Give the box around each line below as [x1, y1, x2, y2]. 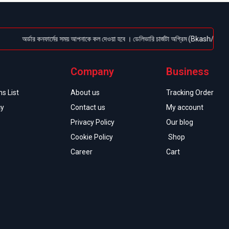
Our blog [166, 118, 193, 126]
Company [71, 65, 114, 78]
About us [71, 88, 100, 97]
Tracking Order [166, 88, 214, 97]
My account [166, 103, 203, 111]
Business [166, 65, 209, 78]
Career [71, 148, 93, 156]
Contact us [71, 103, 105, 111]
